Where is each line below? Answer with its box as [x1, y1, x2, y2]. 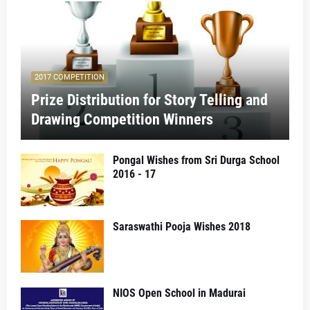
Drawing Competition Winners [31, 110, 213, 128]
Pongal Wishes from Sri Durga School [113, 153, 280, 167]
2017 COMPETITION [35, 73, 104, 82]
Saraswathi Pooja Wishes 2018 [113, 219, 250, 233]
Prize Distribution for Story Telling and [31, 91, 268, 109]
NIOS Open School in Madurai [113, 286, 246, 300]
